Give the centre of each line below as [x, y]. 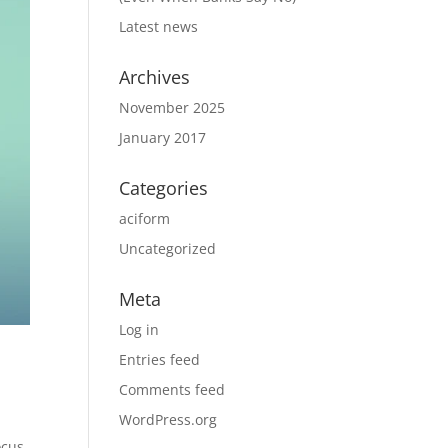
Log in [139, 329]
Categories [164, 188]
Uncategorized [168, 248]
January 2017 [163, 137]
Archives [155, 77]
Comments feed [172, 389]
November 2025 [172, 107]
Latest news [159, 26]
